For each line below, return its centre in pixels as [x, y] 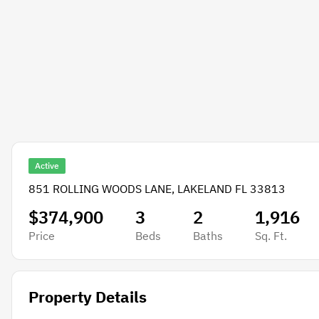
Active [47, 166]
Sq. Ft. [271, 236]
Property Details [87, 297]
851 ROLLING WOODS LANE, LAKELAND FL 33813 [157, 189]
